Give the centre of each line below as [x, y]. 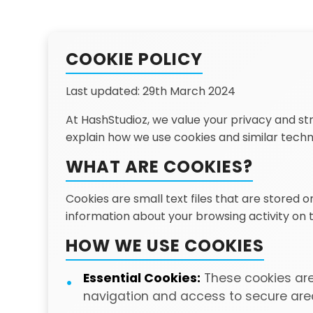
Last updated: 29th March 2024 [150, 91]
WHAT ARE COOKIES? [159, 167]
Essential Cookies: [141, 278]
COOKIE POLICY [134, 59]
